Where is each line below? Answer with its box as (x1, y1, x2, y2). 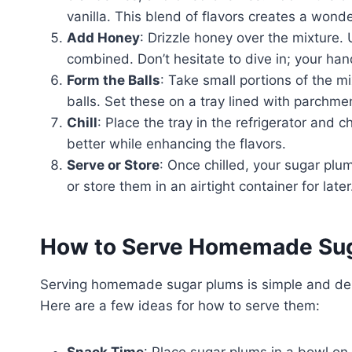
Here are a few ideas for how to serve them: (40, 297, 320, 313)
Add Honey (67, 29, 140, 46)
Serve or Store (67, 156, 159, 173)
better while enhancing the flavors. (67, 135, 286, 152)
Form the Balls (67, 71, 160, 88)
